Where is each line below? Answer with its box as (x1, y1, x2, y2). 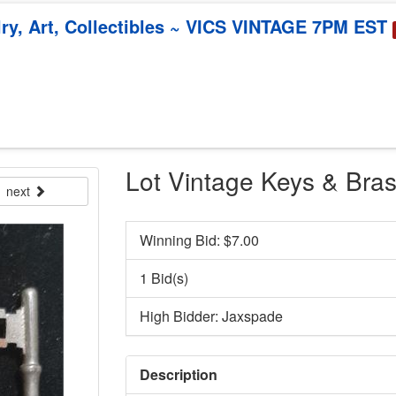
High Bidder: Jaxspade (139, 305, 283, 326)
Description (139, 363, 217, 385)
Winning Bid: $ (139, 229, 232, 250)
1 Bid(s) (139, 267, 188, 288)
